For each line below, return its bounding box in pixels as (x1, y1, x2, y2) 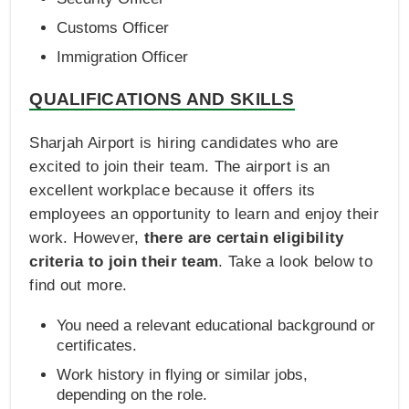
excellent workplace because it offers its (29, 181, 316, 199)
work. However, (29, 228, 144, 246)
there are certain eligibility (143, 228, 344, 246)
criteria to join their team (29, 252, 219, 270)
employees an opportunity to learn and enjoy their (29, 204, 379, 223)
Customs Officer (57, 18, 170, 37)
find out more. (29, 276, 128, 294)
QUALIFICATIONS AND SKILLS (29, 89, 295, 109)
